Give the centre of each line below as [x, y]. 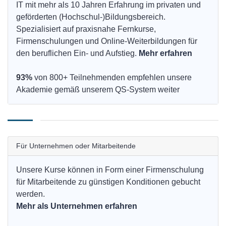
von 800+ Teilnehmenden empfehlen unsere [112, 77]
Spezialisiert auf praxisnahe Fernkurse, [86, 29]
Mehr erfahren [165, 53]
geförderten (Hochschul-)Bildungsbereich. [91, 17]
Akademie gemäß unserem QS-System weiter [98, 90]
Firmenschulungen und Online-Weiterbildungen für [107, 41]
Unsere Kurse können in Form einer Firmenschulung [110, 170]
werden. [31, 194]
